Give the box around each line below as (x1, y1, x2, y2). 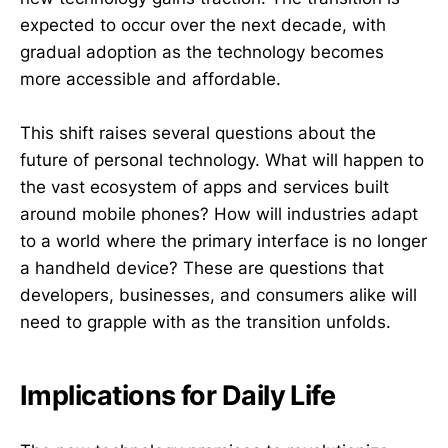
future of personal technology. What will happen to (20, 150, 424, 171)
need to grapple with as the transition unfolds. (20, 312, 391, 333)
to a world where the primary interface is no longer (20, 231, 427, 252)
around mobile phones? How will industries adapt (20, 204, 418, 225)
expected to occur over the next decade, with (20, 15, 386, 36)
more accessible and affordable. (20, 69, 281, 90)
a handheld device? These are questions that (20, 258, 384, 279)
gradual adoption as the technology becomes (20, 42, 384, 63)
